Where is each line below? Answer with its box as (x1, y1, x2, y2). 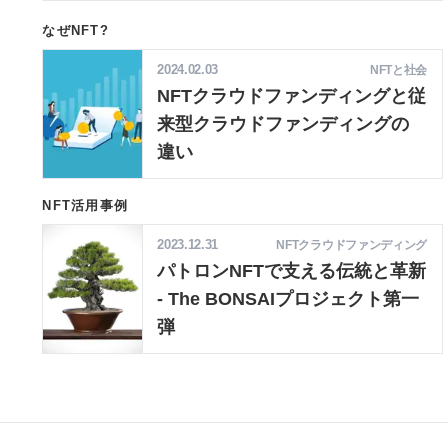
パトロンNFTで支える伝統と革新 (157, 260, 427, 282)
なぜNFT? (42, 22, 109, 38)
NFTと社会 (369, 62, 428, 77)
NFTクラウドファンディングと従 (157, 85, 427, 107)
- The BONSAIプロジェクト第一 (157, 288, 420, 310)
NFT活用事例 (42, 198, 129, 214)
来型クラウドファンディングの (157, 113, 410, 135)
